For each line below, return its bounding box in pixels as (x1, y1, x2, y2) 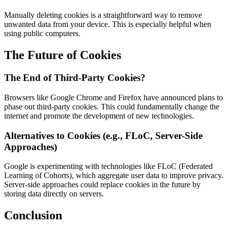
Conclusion (4, 209, 62, 222)
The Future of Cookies (4, 48, 121, 62)
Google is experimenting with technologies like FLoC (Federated (4, 162, 213, 171)
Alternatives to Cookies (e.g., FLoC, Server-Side (4, 130, 203, 141)
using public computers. (4, 29, 80, 38)
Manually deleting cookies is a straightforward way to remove (4, 11, 202, 20)
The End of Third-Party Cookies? (4, 72, 146, 83)
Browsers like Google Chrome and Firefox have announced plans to (4, 93, 223, 102)
